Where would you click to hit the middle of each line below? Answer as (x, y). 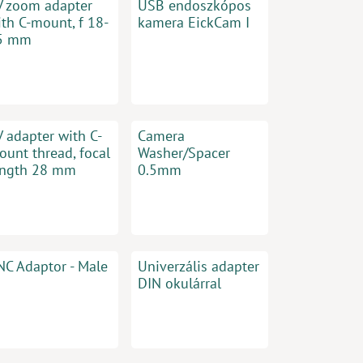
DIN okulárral (179, 283)
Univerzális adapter (198, 266)
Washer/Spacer (184, 153)
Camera (161, 136)
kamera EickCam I (193, 22)
